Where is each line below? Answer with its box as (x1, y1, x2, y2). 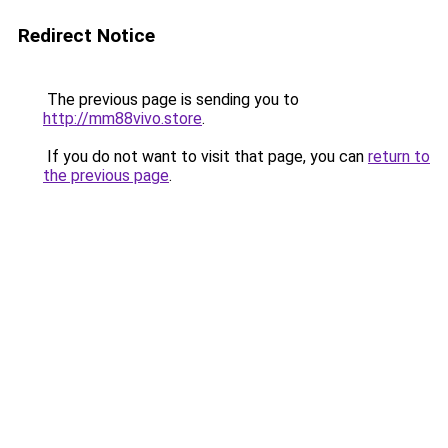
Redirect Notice (18, 24, 155, 47)
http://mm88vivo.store (43, 109, 202, 128)
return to (368, 147, 430, 166)
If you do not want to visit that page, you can (43, 147, 368, 166)
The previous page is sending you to (43, 90, 299, 109)
